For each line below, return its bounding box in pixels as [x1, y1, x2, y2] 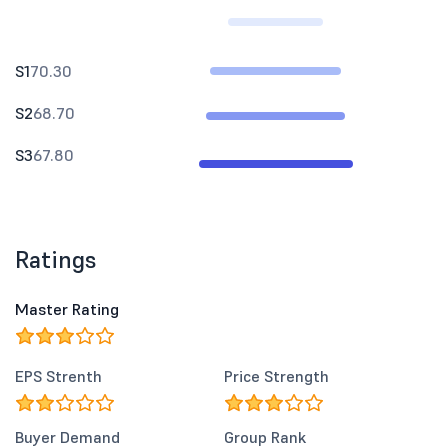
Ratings [15, 244, 97, 275]
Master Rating [15, 299, 119, 319]
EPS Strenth [15, 366, 102, 386]
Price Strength [224, 366, 329, 386]
